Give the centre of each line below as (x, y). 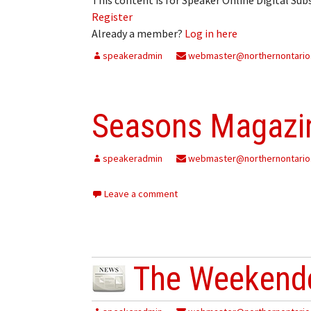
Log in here (211, 33)
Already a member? (138, 33)
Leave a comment (141, 193)
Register (112, 16)
